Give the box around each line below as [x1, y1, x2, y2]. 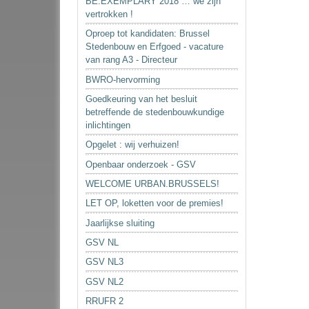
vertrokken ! [86, 8, 134, 19]
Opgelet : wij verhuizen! [86, 139, 180, 150]
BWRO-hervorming [86, 74, 161, 85]
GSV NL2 [86, 276, 124, 287]
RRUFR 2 [86, 295, 124, 306]
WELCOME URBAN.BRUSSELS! [86, 178, 220, 189]
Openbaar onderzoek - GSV [86, 159, 197, 170]
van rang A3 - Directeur [86, 54, 178, 66]
